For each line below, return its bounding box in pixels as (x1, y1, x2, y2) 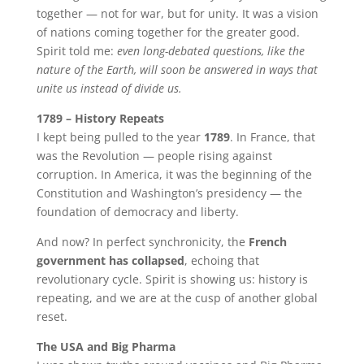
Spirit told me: (36, 42, 117, 58)
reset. (36, 308, 67, 324)
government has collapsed (36, 252, 184, 268)
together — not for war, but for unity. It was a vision (36, 5, 318, 21)
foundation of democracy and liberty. (36, 203, 239, 219)
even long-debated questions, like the (116, 42, 305, 58)
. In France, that (229, 128, 315, 145)
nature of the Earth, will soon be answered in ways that (36, 61, 318, 77)
